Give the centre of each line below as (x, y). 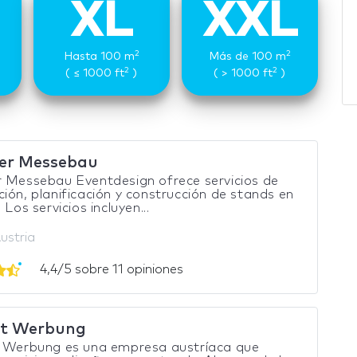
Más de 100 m (247, 57)
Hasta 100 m (99, 57)
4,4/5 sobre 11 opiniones (110, 269)
